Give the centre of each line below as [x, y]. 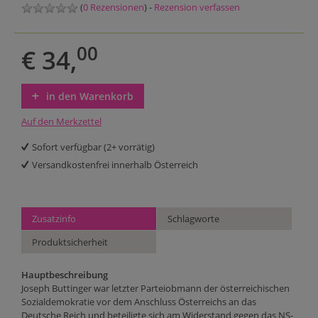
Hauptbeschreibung [65, 275]
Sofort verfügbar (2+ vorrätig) [93, 147]
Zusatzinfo [54, 219]
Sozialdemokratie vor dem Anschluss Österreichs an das [139, 302]
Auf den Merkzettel [61, 122]
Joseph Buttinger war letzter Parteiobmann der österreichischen [155, 289]
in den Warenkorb [90, 97]
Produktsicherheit [70, 242]
